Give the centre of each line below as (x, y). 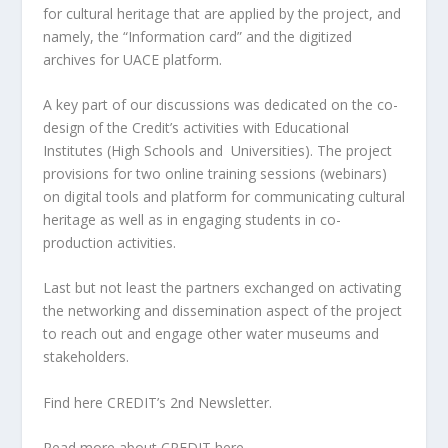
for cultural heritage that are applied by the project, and (221, 13)
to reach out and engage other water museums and (210, 334)
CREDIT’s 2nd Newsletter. (187, 402)
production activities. (109, 242)
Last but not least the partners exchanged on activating (221, 288)
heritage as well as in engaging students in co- (191, 219)
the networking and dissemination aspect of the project (222, 311)
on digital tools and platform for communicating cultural (223, 196)
